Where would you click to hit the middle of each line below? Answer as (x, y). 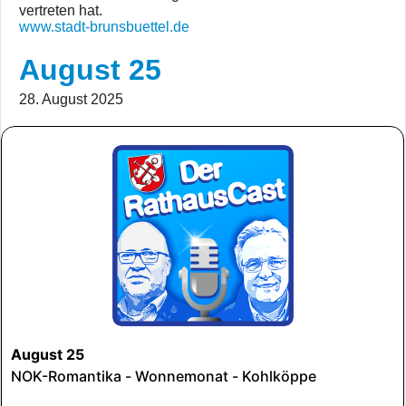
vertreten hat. (61, 10)
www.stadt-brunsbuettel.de (104, 27)
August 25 (90, 70)
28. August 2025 (71, 99)
